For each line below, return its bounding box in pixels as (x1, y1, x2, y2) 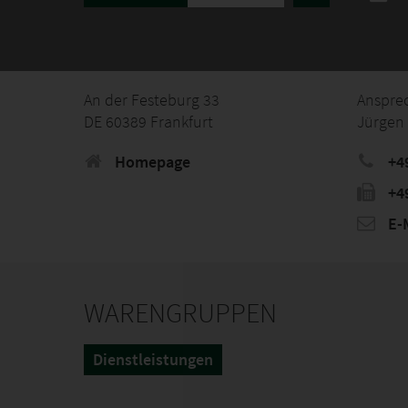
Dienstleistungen (93, 349, 213, 370)
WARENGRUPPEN (84, 295, 277, 330)
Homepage (111, 151, 190, 172)
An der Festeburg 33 (84, 89, 219, 110)
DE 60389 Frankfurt (84, 111, 213, 132)
